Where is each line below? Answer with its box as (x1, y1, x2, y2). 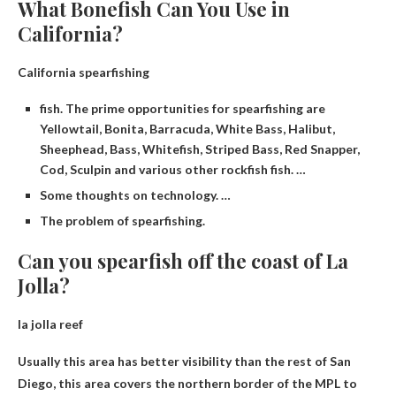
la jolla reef (18, 316, 83, 332)
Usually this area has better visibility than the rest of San (18, 354, 351, 369)
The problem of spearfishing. (40, 213, 205, 229)
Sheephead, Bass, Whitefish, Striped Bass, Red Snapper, (40, 141, 360, 157)
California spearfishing (18, 65, 149, 80)
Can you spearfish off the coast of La (18, 247, 348, 275)
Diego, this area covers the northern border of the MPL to (18, 376, 357, 392)
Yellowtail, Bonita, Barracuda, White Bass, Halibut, (40, 121, 335, 137)
